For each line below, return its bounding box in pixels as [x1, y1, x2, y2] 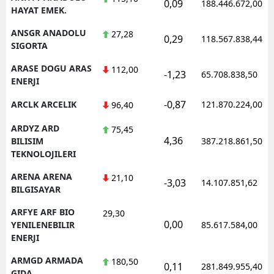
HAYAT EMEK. [11, 4, 67, 16]
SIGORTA [11, 39, 48, 51]
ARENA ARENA [11, 170, 72, 182]
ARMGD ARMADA [11, 254, 83, 266]
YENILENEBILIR [11, 218, 75, 231]
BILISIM [11, 135, 43, 147]
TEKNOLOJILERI [11, 147, 76, 160]
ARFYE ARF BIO [11, 206, 75, 218]
